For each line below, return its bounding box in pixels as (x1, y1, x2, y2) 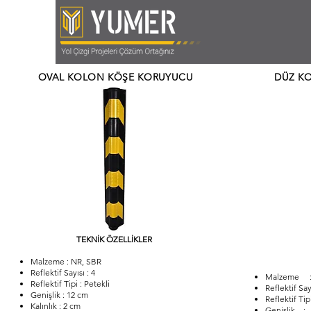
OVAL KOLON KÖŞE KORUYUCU (37, 71, 194, 83)
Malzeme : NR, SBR (30, 256, 101, 267)
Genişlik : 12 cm (30, 289, 88, 300)
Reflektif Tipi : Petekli (30, 278, 110, 289)
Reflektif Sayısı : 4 (30, 267, 95, 278)
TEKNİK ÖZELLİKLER (76, 234, 152, 244)
